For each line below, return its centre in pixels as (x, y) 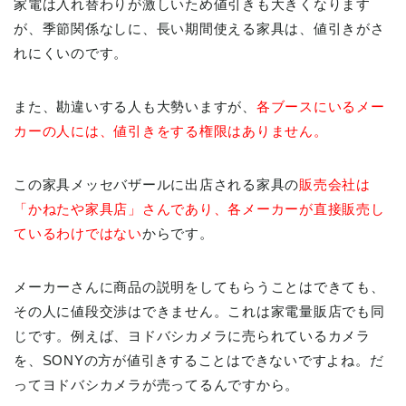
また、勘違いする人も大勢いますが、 (135, 106)
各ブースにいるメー (320, 106)
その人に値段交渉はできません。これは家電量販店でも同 (199, 311)
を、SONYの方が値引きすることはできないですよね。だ (199, 360)
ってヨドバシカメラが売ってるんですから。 (157, 384)
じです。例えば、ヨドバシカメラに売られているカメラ (193, 335)
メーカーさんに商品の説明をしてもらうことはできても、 (199, 286)
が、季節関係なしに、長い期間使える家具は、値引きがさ (199, 28)
